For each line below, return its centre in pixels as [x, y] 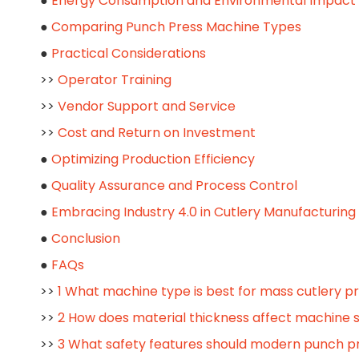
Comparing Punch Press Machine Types [176, 27]
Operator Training [115, 80]
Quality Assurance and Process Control [174, 186]
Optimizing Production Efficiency [153, 159]
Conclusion [86, 238]
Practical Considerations [129, 53]
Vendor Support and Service [147, 106]
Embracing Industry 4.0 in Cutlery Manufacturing [204, 212]
